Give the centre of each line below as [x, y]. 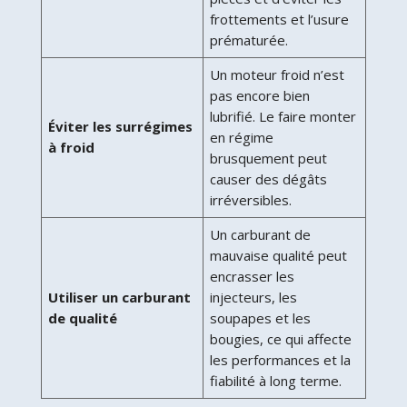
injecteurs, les [254, 297]
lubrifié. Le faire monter [283, 116]
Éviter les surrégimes [121, 126]
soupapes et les [261, 318]
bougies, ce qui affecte [281, 338]
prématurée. [249, 40]
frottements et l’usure [280, 19]
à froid [72, 147]
